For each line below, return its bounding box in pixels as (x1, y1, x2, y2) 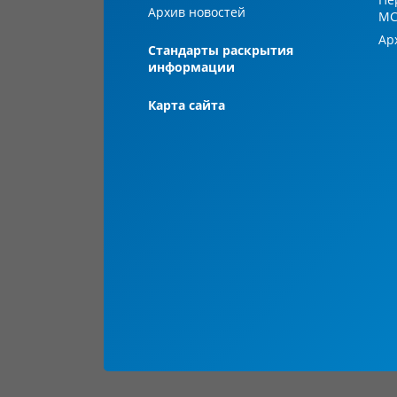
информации (148, 58, 235, 76)
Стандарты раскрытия (148, 42, 293, 59)
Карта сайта (148, 97, 225, 114)
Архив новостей (148, 4, 245, 21)
